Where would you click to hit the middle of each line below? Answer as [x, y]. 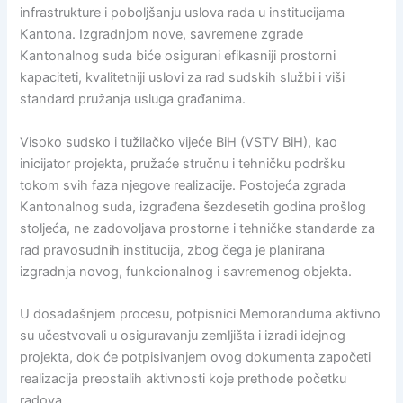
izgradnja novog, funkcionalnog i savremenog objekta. [186, 271]
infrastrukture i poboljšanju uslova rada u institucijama [183, 13]
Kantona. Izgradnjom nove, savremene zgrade [162, 35]
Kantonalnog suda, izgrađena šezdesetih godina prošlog [193, 206]
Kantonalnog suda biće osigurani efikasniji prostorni [178, 56]
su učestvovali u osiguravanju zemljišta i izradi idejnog [183, 336]
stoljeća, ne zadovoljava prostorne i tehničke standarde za [198, 228]
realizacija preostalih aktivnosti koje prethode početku [184, 379]
